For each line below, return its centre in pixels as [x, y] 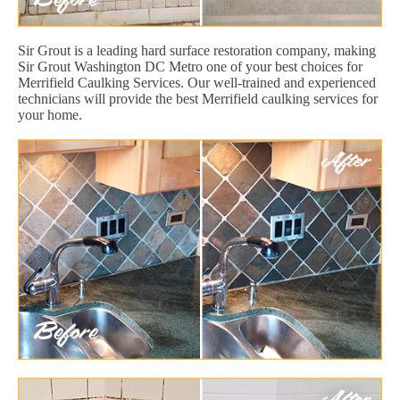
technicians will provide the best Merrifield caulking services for [198, 98]
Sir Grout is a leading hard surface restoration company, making [197, 50]
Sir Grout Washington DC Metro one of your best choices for [190, 66]
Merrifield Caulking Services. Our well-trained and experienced [197, 82]
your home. [50, 114]
